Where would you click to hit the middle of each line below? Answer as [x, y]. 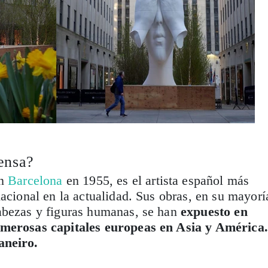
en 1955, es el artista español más [156, 180]
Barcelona [35, 180]
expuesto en [214, 211]
